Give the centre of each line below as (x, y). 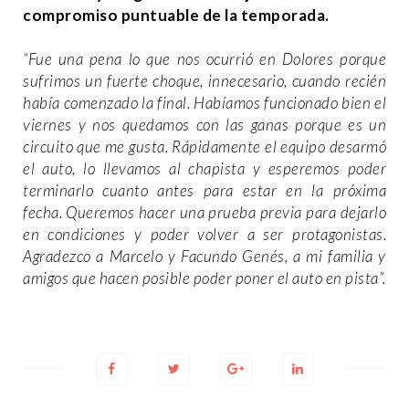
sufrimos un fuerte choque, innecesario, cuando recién (204, 80)
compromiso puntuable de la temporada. (176, 15)
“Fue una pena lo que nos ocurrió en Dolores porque (204, 58)
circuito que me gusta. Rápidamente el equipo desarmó (204, 146)
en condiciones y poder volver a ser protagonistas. (204, 234)
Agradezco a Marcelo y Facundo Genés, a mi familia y (204, 256)
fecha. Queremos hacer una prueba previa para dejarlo (204, 212)
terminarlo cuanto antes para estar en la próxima (204, 190)
